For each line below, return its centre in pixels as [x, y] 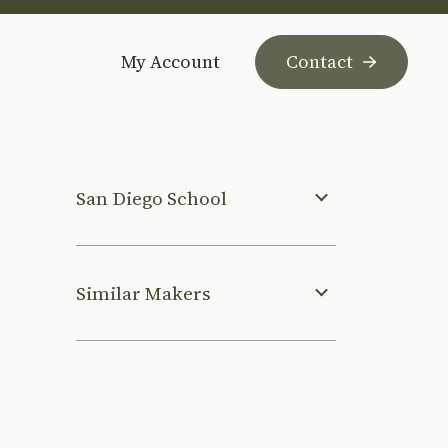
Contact [319, 61]
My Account [170, 61]
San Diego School [151, 198]
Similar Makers [143, 293]
